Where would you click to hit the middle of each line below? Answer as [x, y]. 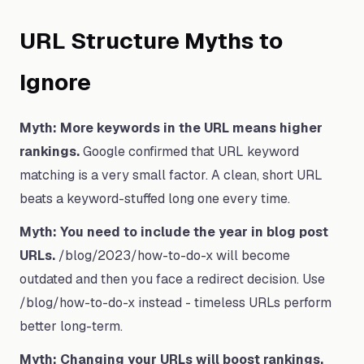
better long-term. [71, 326]
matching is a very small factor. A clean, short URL [171, 175]
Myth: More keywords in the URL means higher [171, 128]
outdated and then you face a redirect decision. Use [172, 279]
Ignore [55, 82]
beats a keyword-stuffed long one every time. [155, 199]
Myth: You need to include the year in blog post [174, 232]
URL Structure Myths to [151, 41]
